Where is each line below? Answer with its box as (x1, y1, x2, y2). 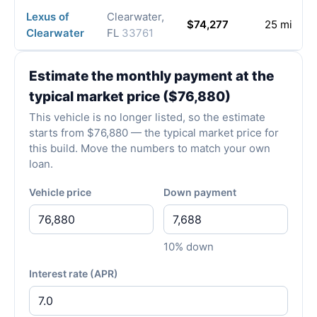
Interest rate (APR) (29, 267, 118, 280)
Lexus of (26, 10, 69, 24)
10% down (163, 240, 214, 254)
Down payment (163, 186, 236, 199)
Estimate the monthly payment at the (29, 68, 274, 85)
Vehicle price (29, 186, 91, 199)
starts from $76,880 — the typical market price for (29, 126, 279, 140)
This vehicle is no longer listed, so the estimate (29, 110, 265, 125)
